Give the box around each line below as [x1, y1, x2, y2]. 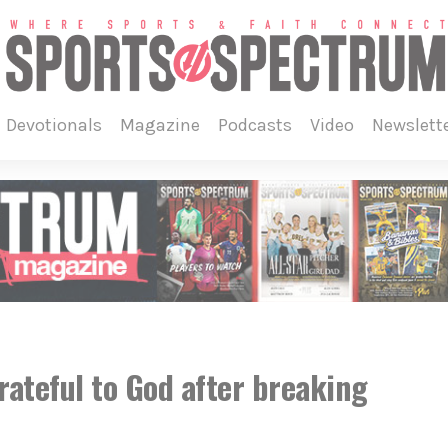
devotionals [16, 114, 102, 136]
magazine [134, 114, 200, 136]
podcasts [227, 114, 292, 136]
